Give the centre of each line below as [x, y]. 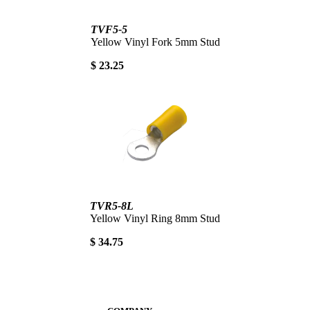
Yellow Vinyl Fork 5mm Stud [155, 42]
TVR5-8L [112, 206]
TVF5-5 [109, 30]
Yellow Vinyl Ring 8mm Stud [155, 219]
